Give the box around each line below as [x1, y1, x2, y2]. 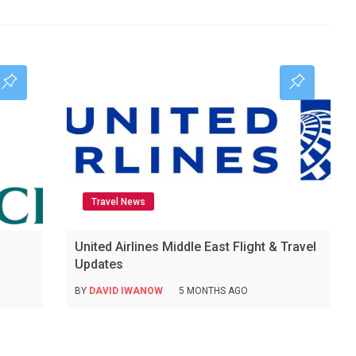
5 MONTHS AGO [178, 284, 248, 296]
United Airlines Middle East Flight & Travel [74, 238, 316, 254]
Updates [74, 256, 123, 272]
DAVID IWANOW [88, 284, 163, 296]
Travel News [91, 195, 145, 207]
